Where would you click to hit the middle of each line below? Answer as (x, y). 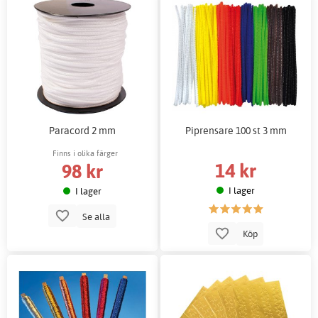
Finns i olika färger (85, 154)
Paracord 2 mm (82, 131)
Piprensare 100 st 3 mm (236, 131)
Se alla (97, 216)
